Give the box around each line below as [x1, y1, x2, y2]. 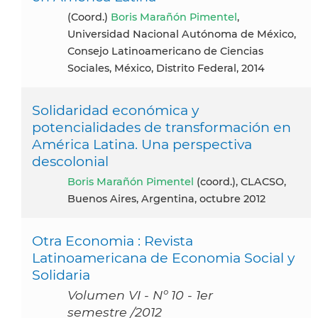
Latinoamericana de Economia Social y [32, 248, 295, 266]
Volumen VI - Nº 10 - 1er [67, 287, 213, 302]
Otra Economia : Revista [32, 231, 193, 249]
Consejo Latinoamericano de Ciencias [67, 44, 263, 57]
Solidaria [32, 265, 90, 283]
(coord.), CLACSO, [194, 175, 286, 188]
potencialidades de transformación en [32, 118, 291, 136]
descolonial [32, 152, 109, 170]
